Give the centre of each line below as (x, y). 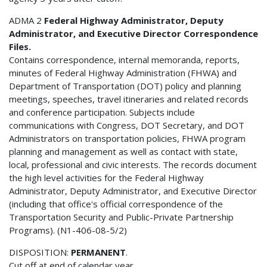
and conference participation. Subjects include (102, 112)
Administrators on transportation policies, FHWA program (127, 138)
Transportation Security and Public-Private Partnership (121, 217)
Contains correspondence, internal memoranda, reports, (124, 59)
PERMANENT (98, 252)
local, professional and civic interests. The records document (133, 164)
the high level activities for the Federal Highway (106, 177)
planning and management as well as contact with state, (123, 151)
